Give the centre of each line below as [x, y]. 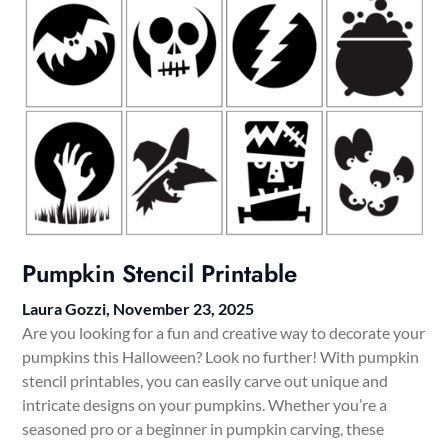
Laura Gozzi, [68, 309]
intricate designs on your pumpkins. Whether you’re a [205, 405]
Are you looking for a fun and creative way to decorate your [224, 333]
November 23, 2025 [184, 309]
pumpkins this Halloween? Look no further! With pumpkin [221, 357]
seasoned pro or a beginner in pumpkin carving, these [203, 429]
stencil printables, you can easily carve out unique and [205, 381]
